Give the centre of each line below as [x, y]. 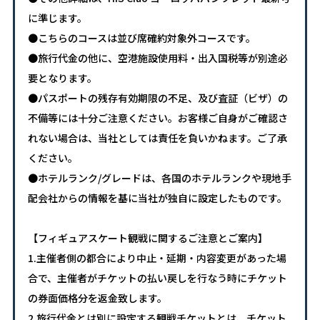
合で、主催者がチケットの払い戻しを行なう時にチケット [157, 278]
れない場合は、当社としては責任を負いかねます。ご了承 [157, 138]
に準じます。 [57, 18]
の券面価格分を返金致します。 [97, 298]
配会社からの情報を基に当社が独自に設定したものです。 [157, 198]
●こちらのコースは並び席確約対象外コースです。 [141, 38]
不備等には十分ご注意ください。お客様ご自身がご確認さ [157, 118]
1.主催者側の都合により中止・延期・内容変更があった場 [157, 258]
